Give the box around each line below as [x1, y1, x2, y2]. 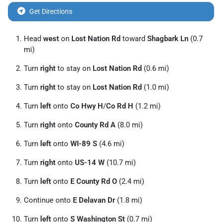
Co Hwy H [70, 101, 103, 111]
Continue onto [24, 195, 73, 205]
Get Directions [29, 7, 72, 15]
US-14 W [75, 158, 105, 167]
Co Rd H [106, 101, 133, 111]
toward [120, 34, 147, 43]
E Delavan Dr [73, 195, 115, 205]
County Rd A [75, 120, 115, 129]
